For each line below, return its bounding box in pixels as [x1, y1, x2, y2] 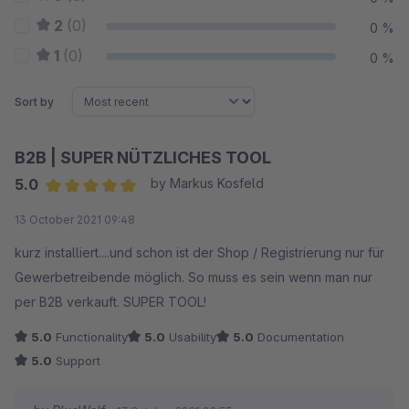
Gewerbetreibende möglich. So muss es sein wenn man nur [15, 269, 372, 285]
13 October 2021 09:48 [15, 213, 135, 226]
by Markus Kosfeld [150, 175, 264, 191]
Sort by [15, 94, 54, 109]
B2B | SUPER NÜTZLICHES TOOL [15, 148, 271, 167]
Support [52, 353, 100, 368]
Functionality [52, 330, 128, 344]
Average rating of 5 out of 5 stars [45, 199, 262, 217]
